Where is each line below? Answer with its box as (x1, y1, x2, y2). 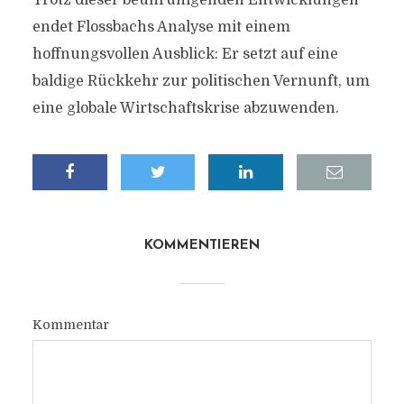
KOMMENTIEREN (144, 239, 260, 252)
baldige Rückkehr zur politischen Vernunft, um (32, 73, 370, 89)
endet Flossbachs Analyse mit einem (32, 19, 290, 35)
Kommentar (32, 317, 109, 332)
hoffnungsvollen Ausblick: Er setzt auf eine (32, 46, 338, 62)
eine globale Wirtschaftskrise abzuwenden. (32, 100, 339, 116)
